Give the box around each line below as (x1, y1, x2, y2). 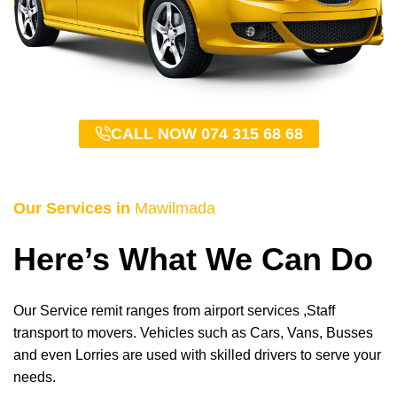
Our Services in (13, 199, 135, 218)
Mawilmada (135, 199, 215, 218)
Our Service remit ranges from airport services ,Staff (13, 303, 335, 319)
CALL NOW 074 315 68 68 (110, 125, 303, 144)
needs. (13, 370, 56, 385)
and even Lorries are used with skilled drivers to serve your (13, 347, 381, 363)
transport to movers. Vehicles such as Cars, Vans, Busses (13, 325, 373, 341)
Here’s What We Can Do (13, 241, 373, 278)
